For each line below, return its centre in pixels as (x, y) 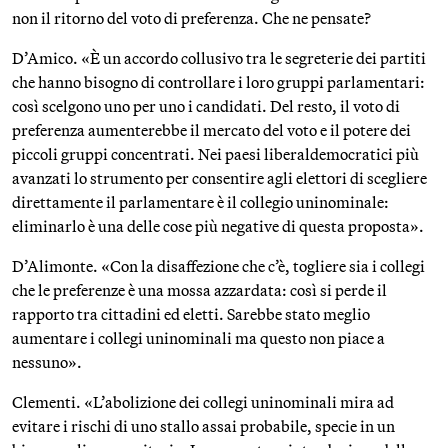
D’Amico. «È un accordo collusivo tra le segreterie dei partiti (219, 58)
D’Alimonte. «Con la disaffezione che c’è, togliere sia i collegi (218, 266)
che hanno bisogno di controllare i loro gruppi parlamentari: (218, 82)
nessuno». (47, 362)
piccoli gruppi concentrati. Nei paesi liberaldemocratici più (215, 154)
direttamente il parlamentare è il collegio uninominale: (200, 202)
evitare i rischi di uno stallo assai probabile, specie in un (203, 426)
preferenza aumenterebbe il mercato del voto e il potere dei (211, 130)
